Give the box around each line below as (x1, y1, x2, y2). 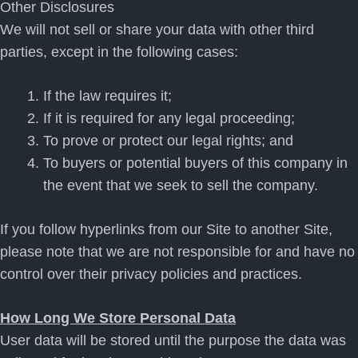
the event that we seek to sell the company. (43, 177, 318, 193)
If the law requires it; (43, 88, 172, 104)
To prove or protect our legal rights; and (43, 133, 293, 149)
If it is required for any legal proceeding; (43, 110, 295, 126)
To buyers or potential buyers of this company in (43, 155, 348, 171)
